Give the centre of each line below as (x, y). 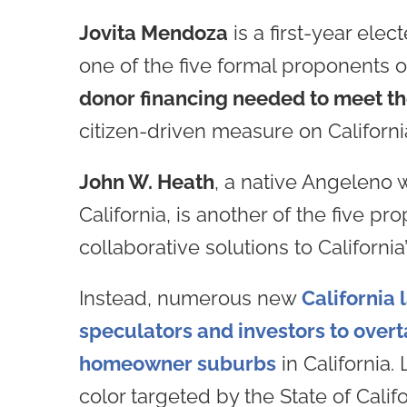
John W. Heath (146, 181)
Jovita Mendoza (153, 32)
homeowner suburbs (177, 363)
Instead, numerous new (190, 298)
